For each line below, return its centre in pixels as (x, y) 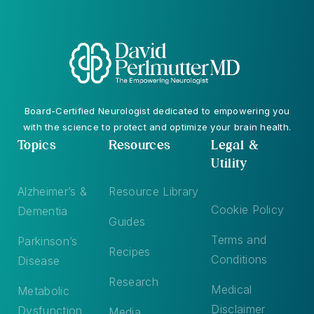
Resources (140, 144)
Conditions (239, 259)
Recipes (130, 251)
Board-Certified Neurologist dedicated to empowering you (157, 110)
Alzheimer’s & (53, 191)
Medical (232, 289)
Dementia (43, 211)
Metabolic (43, 291)
